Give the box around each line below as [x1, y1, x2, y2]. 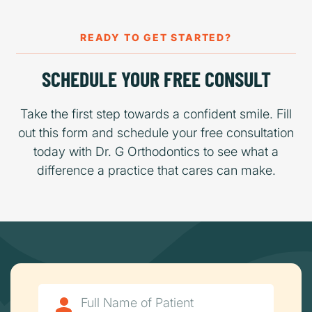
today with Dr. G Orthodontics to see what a [33, 144, 279, 159]
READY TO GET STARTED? [80, 31, 232, 43]
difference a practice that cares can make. [36, 163, 276, 178]
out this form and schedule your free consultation [18, 125, 294, 140]
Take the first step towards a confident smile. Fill [20, 107, 292, 121]
